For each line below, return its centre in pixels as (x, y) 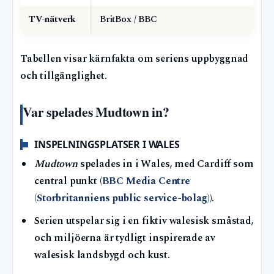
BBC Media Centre (146, 182)
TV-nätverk (53, 20)
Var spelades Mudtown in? (96, 112)
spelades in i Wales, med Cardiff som (165, 165)
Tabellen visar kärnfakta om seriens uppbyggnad (135, 59)
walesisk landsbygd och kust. (102, 256)
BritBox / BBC (128, 20)
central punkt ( (68, 182)
